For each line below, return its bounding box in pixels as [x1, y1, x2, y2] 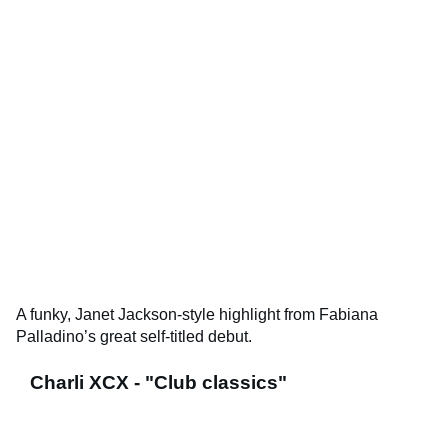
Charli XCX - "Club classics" [30, 371, 287, 393]
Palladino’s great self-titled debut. [16, 327, 252, 345]
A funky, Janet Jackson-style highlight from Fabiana [16, 305, 378, 323]
